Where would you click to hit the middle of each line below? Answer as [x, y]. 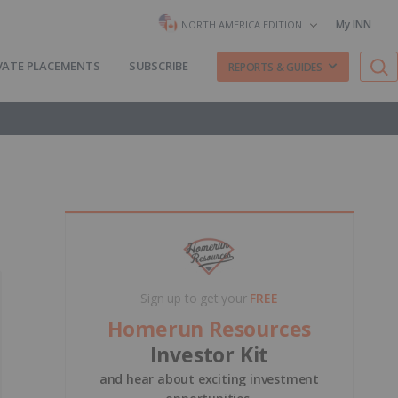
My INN [354, 24]
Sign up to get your [195, 298]
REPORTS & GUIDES [275, 67]
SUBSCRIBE [159, 66]
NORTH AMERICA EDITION [242, 24]
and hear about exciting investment [209, 379]
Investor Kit [209, 354]
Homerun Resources [209, 329]
